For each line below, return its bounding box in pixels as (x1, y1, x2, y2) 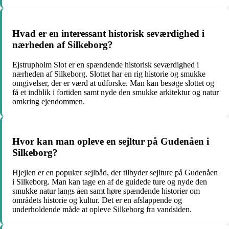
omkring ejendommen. (12, 97, 85, 106)
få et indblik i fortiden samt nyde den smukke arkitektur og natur (12, 87, 219, 97)
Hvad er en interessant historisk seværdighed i (12, 28, 204, 39)
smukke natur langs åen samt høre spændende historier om (12, 187, 200, 196)
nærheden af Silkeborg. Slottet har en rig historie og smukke (12, 69, 205, 78)
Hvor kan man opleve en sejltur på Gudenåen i (12, 136, 209, 147)
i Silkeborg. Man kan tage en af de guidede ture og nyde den (12, 177, 207, 187)
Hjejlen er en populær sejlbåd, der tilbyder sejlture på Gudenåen (12, 168, 218, 177)
